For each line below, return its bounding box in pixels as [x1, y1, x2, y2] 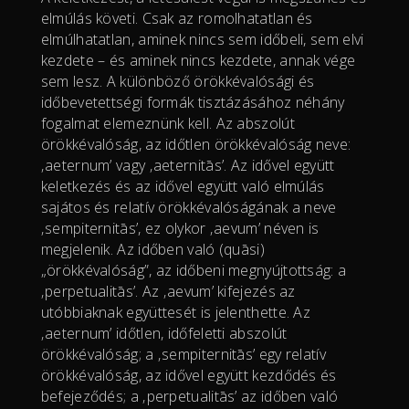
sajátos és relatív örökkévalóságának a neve [40, 196, 337, 217]
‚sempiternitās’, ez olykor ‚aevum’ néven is [40, 217, 320, 238]
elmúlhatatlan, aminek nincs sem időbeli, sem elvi [40, 28, 364, 49]
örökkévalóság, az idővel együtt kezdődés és [40, 364, 337, 385]
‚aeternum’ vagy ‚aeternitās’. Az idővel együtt [40, 154, 335, 175]
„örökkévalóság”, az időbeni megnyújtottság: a [40, 259, 347, 280]
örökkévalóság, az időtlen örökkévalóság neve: [40, 133, 351, 154]
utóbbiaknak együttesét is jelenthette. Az [40, 301, 311, 322]
